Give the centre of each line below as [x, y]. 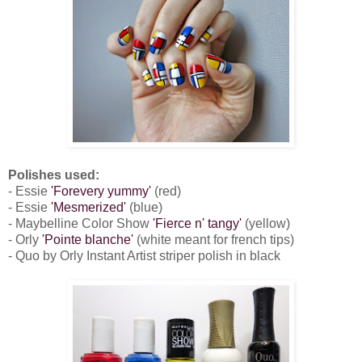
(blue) [144, 208]
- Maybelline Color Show [80, 224]
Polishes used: [54, 175]
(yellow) [266, 224]
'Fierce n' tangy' [197, 224]
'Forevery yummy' [101, 192]
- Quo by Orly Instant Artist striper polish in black [144, 256]
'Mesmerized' [88, 208]
